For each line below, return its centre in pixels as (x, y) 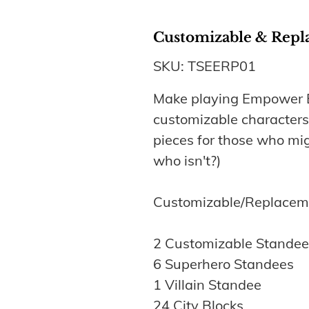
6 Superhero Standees (223, 264)
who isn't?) (187, 160)
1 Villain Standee (207, 285)
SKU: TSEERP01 (205, 66)
